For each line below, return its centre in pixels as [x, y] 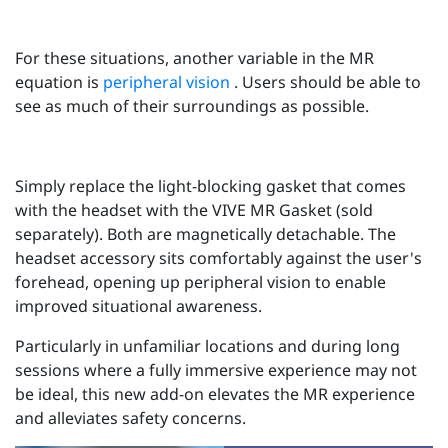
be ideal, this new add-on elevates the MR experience [215, 393]
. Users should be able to [327, 81]
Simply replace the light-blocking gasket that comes [210, 185]
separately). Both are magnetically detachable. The [205, 233]
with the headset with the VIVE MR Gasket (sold [194, 209]
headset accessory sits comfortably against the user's [218, 257]
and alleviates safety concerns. [130, 417]
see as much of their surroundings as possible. [192, 105]
